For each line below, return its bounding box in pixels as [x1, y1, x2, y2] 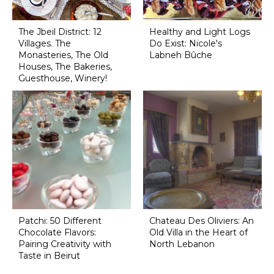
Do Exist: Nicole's [149, 38, 222, 50]
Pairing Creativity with [18, 238, 111, 250]
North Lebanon [149, 238, 215, 250]
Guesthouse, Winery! [18, 73, 107, 84]
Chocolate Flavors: [18, 226, 96, 238]
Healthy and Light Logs [149, 26, 250, 38]
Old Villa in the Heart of [149, 226, 248, 238]
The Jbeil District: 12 [18, 26, 102, 38]
